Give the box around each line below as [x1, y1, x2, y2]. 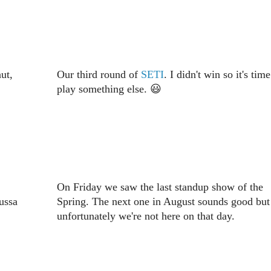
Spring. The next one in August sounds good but [56, 195, 270, 208]
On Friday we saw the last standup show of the [56, 181, 263, 194]
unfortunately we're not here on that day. [56, 210, 235, 223]
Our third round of [56, 68, 141, 81]
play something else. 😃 [56, 83, 162, 96]
